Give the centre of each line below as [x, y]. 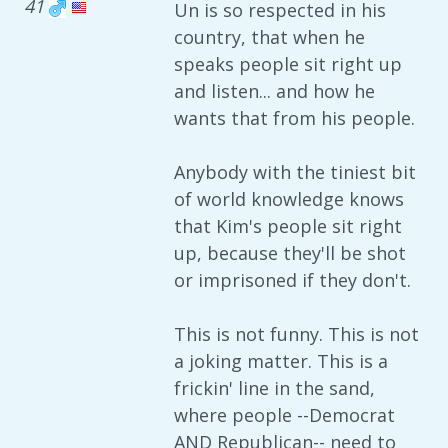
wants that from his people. [294, 118]
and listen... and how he [274, 91]
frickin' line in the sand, [274, 388]
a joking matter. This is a [281, 361]
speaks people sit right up [288, 64]
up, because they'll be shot [290, 253]
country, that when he [269, 37]
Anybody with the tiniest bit [295, 172]
